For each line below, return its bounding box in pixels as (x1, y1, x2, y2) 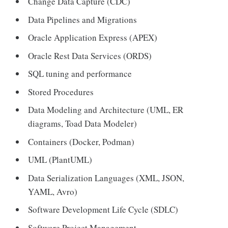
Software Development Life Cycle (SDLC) (28, 204, 179, 216)
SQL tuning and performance (28, 68, 132, 80)
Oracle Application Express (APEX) (28, 32, 158, 44)
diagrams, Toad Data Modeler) (28, 118, 137, 130)
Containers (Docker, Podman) (28, 135, 135, 148)
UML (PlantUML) (28, 154, 93, 166)
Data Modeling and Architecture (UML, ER (28, 104, 184, 116)
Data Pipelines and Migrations (28, 13, 137, 25)
